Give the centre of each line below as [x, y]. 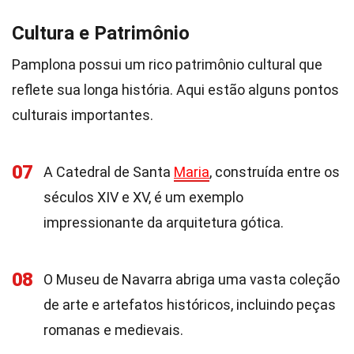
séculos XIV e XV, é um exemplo [143, 197]
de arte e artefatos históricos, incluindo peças [190, 305]
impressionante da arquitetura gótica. [164, 222]
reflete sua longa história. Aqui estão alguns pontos [175, 90]
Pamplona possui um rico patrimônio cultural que [167, 64]
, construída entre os [275, 172]
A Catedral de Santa [109, 172]
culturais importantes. [83, 115]
